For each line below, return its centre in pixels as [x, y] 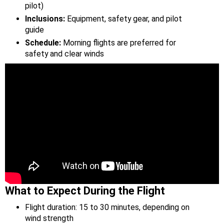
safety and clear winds [64, 54]
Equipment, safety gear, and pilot [123, 19]
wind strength [49, 218]
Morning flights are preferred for [118, 43]
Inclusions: [45, 19]
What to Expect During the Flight [85, 190]
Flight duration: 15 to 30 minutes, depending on [107, 207]
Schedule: [43, 43]
